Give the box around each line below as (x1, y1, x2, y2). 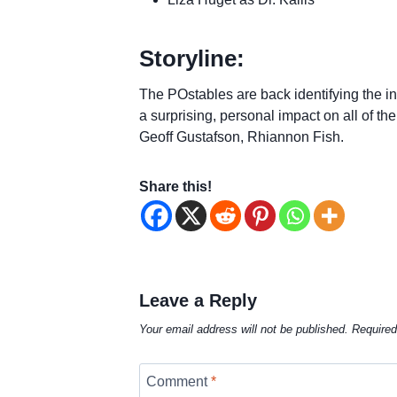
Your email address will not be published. (138, 323, 348, 337)
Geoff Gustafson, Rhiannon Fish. (138, 128, 344, 144)
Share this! (138, 178, 212, 194)
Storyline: (138, 44, 245, 72)
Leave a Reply (138, 290, 257, 310)
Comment (145, 373, 211, 389)
